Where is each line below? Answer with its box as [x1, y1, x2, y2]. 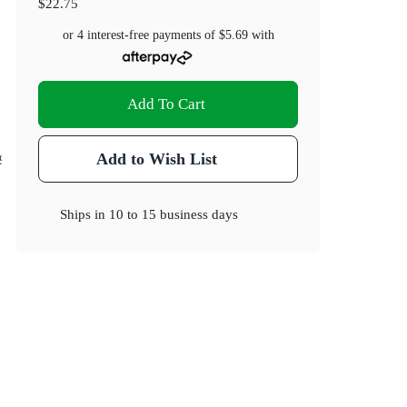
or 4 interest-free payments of [62, 28, 219, 43]
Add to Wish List [95, 150, 217, 169]
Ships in [60, 206, 110, 223]
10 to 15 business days [109, 206, 239, 223]
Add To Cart [127, 95, 206, 114]
